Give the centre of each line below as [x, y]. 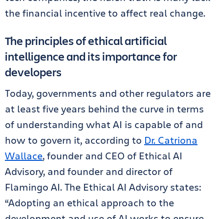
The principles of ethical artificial [86, 41]
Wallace [24, 156]
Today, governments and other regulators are [108, 93]
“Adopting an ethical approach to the [89, 203]
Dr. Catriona [171, 140]
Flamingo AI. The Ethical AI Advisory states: [103, 187]
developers [33, 72]
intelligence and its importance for [91, 56]
